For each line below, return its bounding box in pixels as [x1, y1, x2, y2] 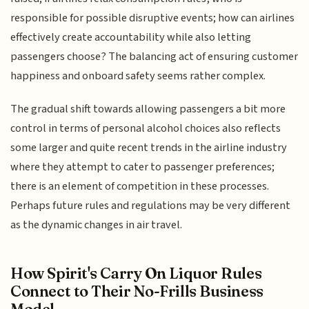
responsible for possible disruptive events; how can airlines [10, 9, 295, 26]
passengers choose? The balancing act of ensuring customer [10, 48, 299, 65]
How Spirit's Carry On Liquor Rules [10, 263, 262, 283]
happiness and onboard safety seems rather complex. [10, 67, 266, 84]
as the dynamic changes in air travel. [10, 217, 183, 234]
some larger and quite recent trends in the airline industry [10, 139, 288, 157]
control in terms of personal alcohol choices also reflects [10, 120, 281, 137]
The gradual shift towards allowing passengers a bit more [10, 101, 286, 118]
